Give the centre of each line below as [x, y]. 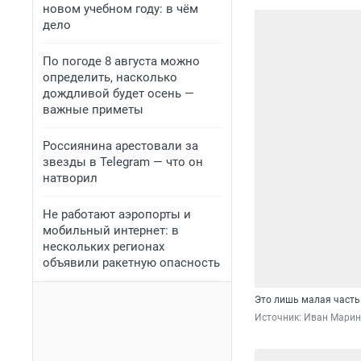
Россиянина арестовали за [120, 146]
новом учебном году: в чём [120, 9]
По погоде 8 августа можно [121, 61]
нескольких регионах [104, 247]
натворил [70, 178]
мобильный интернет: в [111, 230]
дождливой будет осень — [118, 93]
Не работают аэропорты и [117, 214]
